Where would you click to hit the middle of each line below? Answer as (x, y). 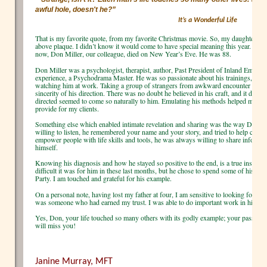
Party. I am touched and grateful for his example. (103, 178)
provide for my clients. (67, 108)
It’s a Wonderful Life (208, 21)
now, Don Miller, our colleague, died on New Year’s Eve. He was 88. (133, 54)
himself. (46, 147)
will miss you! (55, 225)
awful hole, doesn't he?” (75, 10)
